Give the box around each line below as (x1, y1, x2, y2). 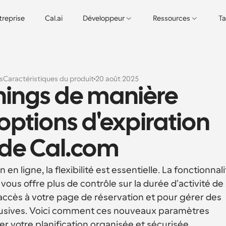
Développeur (83, 14, 125, 22)
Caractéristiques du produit (3, 74, 94, 83)
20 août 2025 (95, 74, 139, 83)
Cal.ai (45, 14, 63, 22)
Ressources (153, 14, 190, 22)
